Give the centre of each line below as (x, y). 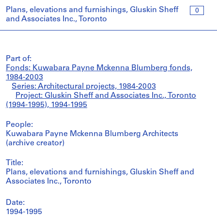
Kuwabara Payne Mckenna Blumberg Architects (92, 134)
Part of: (19, 59)
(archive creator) (35, 143)
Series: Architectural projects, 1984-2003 (84, 87)
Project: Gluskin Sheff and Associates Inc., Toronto (106, 96)
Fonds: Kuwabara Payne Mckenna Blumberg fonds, (99, 68)
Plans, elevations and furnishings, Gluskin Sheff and (100, 172)
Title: (15, 163)
